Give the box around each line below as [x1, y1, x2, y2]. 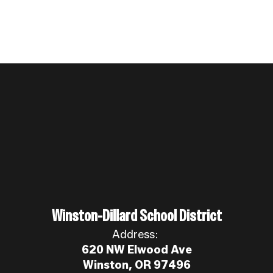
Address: [112, 228, 158, 241]
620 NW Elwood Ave [81, 243, 192, 257]
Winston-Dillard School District [51, 205, 222, 226]
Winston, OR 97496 [82, 258, 191, 272]
